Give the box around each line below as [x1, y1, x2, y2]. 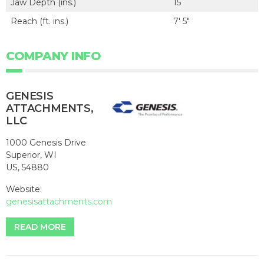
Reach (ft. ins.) [11, 15, 68, 27]
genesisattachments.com [6, 196, 112, 207]
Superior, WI [6, 149, 57, 160]
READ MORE [14, 221, 66, 232]
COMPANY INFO [6, 48, 101, 63]
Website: [6, 183, 42, 194]
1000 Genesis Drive [6, 137, 86, 148]
